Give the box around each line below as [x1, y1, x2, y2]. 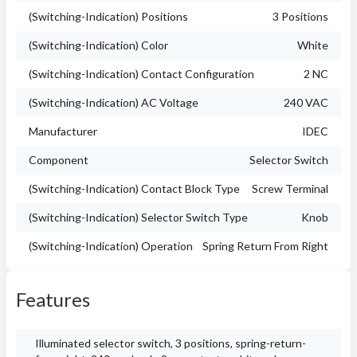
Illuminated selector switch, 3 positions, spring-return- [35, 336, 306, 350]
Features [16, 288, 90, 311]
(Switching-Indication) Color [29, 38, 168, 52]
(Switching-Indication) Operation [29, 239, 193, 253]
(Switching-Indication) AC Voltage [29, 96, 198, 109]
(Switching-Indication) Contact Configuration [29, 67, 254, 80]
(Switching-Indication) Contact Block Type [29, 182, 240, 195]
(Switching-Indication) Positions [29, 10, 188, 23]
